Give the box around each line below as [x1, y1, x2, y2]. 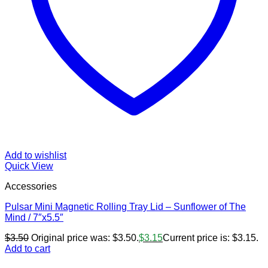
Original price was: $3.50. [31, 233, 139, 243]
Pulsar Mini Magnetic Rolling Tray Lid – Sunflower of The [5, 202, 246, 212]
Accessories [5, 181, 57, 192]
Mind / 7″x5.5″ [5, 212, 63, 223]
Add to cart [5, 243, 50, 254]
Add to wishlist [5, 150, 66, 161]
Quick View [5, 161, 53, 172]
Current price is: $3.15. [163, 233, 258, 243]
